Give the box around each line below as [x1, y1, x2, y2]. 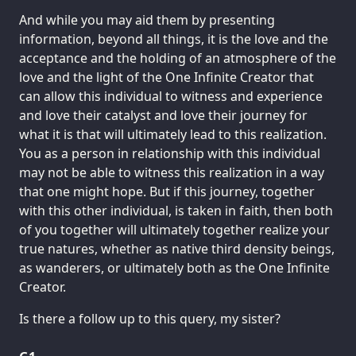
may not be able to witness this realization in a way [19, 164, 324, 182]
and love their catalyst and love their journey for [19, 106, 308, 125]
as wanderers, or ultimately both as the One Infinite [19, 259, 330, 277]
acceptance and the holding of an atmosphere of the [19, 49, 336, 68]
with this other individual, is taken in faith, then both [19, 202, 333, 220]
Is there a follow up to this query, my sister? [19, 310, 281, 328]
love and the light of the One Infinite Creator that [19, 68, 314, 87]
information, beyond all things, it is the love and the [19, 30, 328, 48]
